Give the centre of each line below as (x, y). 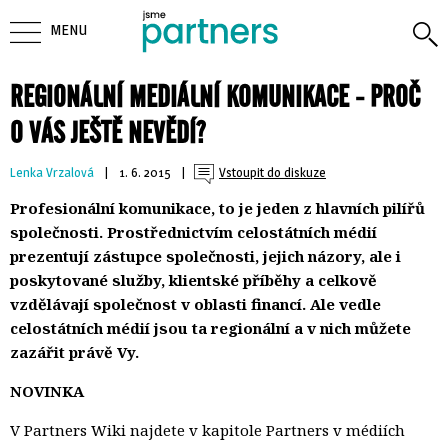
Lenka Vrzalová (52, 172)
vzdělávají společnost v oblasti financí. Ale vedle (195, 303)
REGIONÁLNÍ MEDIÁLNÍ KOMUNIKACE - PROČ (215, 96)
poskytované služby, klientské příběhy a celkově (193, 279)
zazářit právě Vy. (74, 351)
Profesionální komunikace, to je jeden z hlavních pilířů (217, 207)
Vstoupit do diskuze (272, 172)
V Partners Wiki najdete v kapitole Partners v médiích (207, 429)
